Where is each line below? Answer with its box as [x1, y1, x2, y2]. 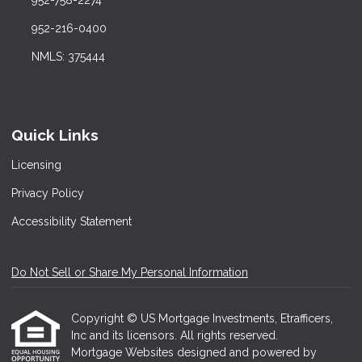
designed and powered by [177, 346, 317, 359]
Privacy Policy [11, 187, 84, 200]
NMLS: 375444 [31, 50, 105, 64]
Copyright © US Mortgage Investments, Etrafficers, [71, 312, 333, 325]
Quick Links [11, 126, 99, 145]
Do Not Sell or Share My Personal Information [11, 266, 248, 279]
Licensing [11, 158, 61, 171]
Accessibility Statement [11, 215, 132, 228]
